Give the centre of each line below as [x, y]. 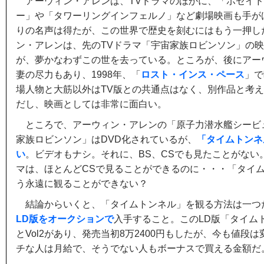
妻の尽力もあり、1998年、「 [78, 75]
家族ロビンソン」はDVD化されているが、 [106, 139]
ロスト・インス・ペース [193, 75]
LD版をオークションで [65, 219]
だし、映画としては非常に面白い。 [91, 104]
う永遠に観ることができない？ [82, 184]
